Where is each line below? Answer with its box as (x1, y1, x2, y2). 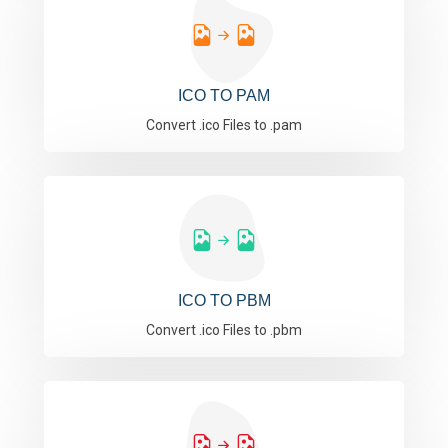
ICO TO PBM (177, 292, 271, 309)
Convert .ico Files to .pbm (146, 322, 302, 338)
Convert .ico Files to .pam (146, 117, 302, 133)
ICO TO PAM (178, 87, 270, 104)
